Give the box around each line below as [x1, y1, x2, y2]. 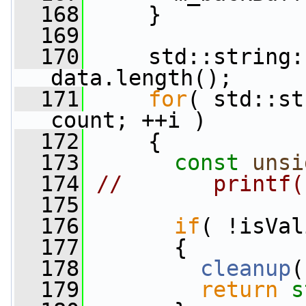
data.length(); [51, 66, 232, 90]
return [200, 277, 278, 302]
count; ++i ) [51, 108, 206, 133]
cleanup [200, 256, 291, 281]
